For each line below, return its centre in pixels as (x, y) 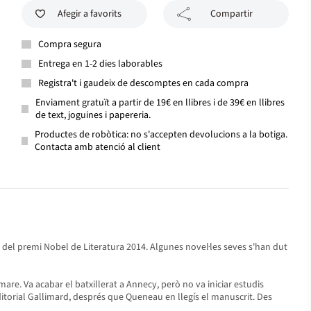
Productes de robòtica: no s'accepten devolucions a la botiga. (161, 135)
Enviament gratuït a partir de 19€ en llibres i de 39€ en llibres (160, 103)
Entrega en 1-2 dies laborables (100, 64)
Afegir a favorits (89, 14)
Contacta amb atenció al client (98, 147)
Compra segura (70, 44)
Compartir (231, 14)
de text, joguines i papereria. (93, 115)
